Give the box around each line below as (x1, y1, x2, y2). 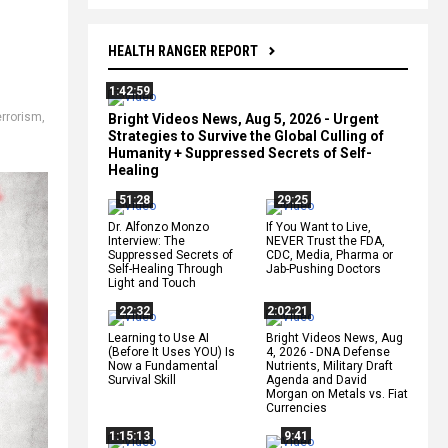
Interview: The (108, 233, 185, 248)
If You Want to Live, (266, 219, 371, 234)
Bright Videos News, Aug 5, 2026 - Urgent (108, 110, 379, 127)
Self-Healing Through (108, 261, 223, 276)
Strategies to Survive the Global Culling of (108, 127, 384, 144)
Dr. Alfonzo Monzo (108, 219, 209, 234)
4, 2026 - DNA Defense (266, 344, 390, 359)
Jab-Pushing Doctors (266, 261, 381, 276)
